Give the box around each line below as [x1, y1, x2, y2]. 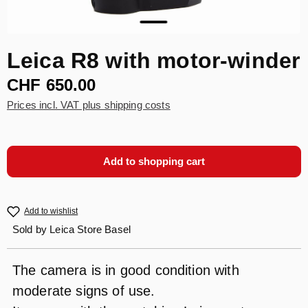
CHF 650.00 [7, 76, 96, 94]
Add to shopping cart [103, 156, 205, 167]
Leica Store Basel [49, 223, 131, 236]
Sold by [12, 223, 50, 236]
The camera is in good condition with [12, 263, 239, 278]
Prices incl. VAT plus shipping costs [7, 99, 170, 111]
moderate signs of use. [12, 283, 155, 299]
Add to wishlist [24, 206, 78, 216]
